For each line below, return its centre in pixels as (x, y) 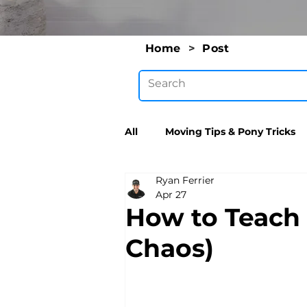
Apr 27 (171, 195)
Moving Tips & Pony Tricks (230, 131)
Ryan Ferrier (185, 180)
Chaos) (170, 248)
